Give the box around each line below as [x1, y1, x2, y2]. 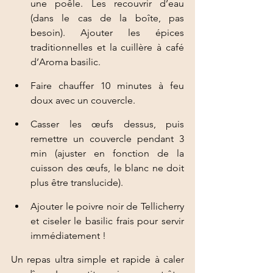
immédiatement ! [30, 230, 108, 242]
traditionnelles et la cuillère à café [30, 41, 184, 54]
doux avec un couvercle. [30, 94, 138, 107]
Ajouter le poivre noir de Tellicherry [30, 200, 184, 213]
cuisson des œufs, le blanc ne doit [30, 162, 184, 174]
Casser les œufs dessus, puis [30, 118, 184, 130]
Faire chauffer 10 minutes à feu [30, 80, 184, 92]
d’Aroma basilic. [30, 56, 103, 68]
